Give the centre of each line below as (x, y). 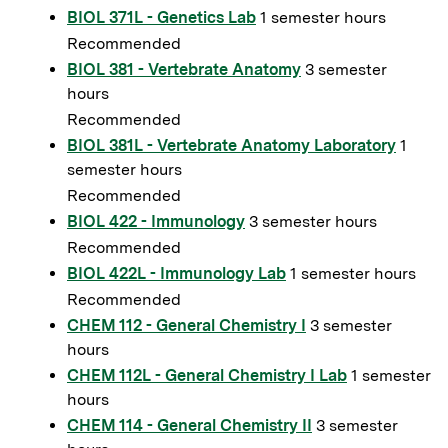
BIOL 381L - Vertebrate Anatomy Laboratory (231, 145)
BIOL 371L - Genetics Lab (161, 17)
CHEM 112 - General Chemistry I (186, 325)
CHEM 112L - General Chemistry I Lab (207, 375)
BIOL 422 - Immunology (156, 221)
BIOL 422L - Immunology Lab (176, 273)
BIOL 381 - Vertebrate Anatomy (184, 69)
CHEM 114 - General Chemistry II (189, 425)
